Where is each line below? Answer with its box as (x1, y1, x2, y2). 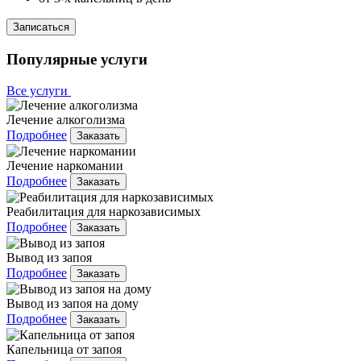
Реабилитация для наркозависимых (6, 204, 201, 218)
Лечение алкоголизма (6, 112, 125, 127)
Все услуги (6, 83, 71, 98)
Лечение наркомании (6, 158, 123, 172)
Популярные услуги (6, 50, 147, 68)
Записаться (13, 21, 69, 34)
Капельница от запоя (6, 342, 122, 356)
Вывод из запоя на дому (6, 296, 139, 310)
